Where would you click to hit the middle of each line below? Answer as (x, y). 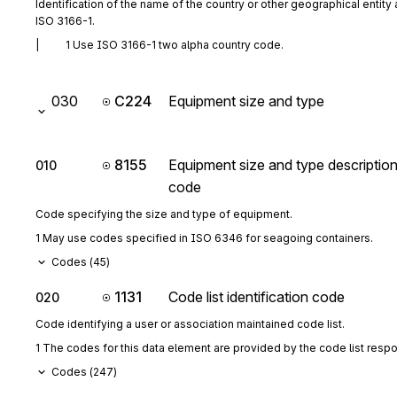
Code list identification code (257, 297)
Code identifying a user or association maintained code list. (190, 324)
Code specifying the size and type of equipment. (164, 214)
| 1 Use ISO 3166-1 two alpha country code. (160, 45)
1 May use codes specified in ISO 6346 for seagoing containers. (204, 238)
